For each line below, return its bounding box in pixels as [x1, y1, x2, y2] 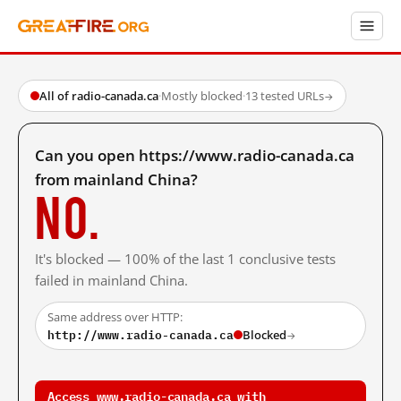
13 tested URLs [245, 88, 324, 104]
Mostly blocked [161, 88, 243, 104]
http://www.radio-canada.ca [47, 325, 234, 345]
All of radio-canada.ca [39, 88, 158, 104]
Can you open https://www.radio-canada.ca [35, 145, 354, 166]
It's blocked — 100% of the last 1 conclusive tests [35, 250, 336, 268]
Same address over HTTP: [47, 309, 183, 325]
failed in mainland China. [35, 271, 188, 289]
